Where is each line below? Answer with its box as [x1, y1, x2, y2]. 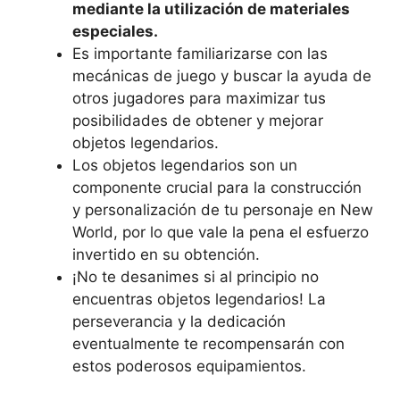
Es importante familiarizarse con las [72, 45, 328, 62]
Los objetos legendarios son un [72, 156, 297, 174]
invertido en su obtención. [72, 246, 260, 263]
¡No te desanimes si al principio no [72, 268, 319, 286]
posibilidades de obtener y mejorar [72, 112, 323, 129]
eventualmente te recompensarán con [72, 335, 345, 353]
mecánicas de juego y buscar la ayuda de [72, 67, 371, 85]
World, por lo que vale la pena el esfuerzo [72, 223, 369, 241]
